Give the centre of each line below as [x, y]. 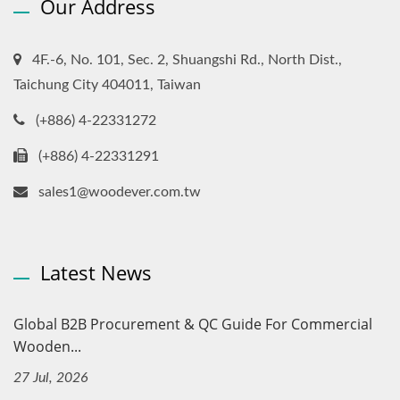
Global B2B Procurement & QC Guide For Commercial [193, 324]
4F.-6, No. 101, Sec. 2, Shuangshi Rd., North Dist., [187, 59]
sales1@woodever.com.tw [120, 192]
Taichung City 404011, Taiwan [107, 84]
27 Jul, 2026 [51, 377]
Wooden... [47, 346]
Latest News [96, 272]
